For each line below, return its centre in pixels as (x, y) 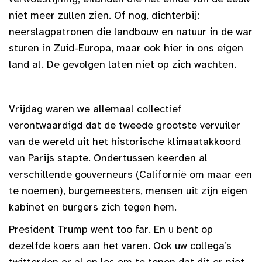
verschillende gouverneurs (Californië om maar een (130, 174)
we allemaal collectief (130, 108)
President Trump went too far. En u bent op (111, 229)
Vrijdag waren (42, 108)
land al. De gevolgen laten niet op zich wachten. (123, 64)
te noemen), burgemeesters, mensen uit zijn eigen (128, 190)
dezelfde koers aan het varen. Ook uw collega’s (120, 245)
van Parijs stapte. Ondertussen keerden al (108, 158)
